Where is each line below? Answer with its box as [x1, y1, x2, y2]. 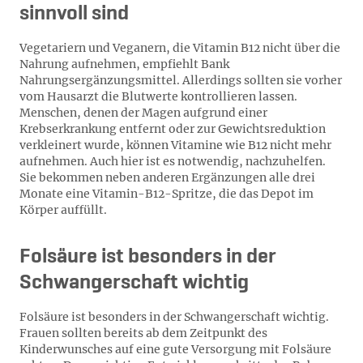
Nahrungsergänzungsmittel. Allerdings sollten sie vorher [19, 73, 342, 88]
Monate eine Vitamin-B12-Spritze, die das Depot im [19, 186, 314, 201]
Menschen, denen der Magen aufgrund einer [19, 105, 267, 120]
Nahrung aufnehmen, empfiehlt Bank [19, 57, 229, 71]
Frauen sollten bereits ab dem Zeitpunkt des [19, 326, 267, 340]
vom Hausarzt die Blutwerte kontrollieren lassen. [19, 89, 297, 104]
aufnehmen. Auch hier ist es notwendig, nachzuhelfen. [19, 154, 326, 169]
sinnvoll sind [19, 3, 129, 24]
